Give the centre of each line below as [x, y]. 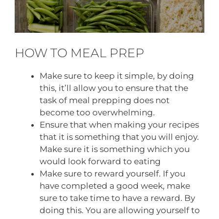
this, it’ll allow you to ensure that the [114, 88]
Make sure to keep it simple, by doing [117, 76]
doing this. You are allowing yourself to [120, 210]
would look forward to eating [100, 161]
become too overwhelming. [97, 112]
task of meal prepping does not [105, 100]
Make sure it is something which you [115, 149]
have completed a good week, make [115, 186]
